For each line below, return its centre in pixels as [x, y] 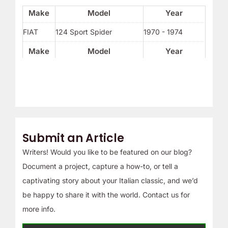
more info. [39, 209]
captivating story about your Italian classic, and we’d [110, 180]
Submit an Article [73, 138]
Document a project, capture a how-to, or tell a [100, 166]
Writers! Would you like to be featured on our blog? [107, 152]
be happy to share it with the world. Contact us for [106, 194]
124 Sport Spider [83, 32]
